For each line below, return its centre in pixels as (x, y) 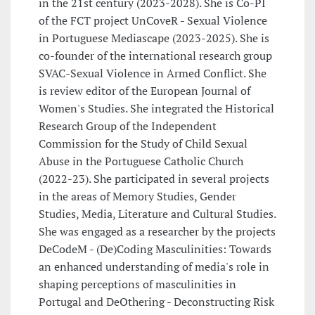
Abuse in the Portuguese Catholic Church (141, 161)
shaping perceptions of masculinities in (137, 284)
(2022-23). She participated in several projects (154, 179)
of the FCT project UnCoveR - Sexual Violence (153, 21)
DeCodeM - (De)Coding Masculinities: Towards (155, 249)
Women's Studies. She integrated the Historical (156, 109)
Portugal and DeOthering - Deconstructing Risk (156, 302)
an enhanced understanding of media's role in (154, 267)
